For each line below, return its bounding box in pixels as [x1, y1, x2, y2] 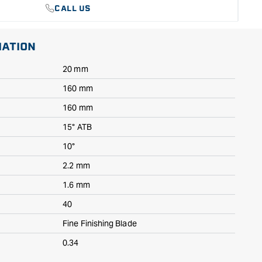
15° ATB [63, 122, 92, 132]
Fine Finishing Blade [63, 218, 137, 229]
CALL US [54, 2, 91, 14]
